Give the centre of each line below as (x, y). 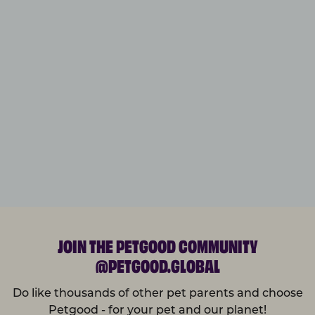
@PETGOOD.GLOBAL (157, 264)
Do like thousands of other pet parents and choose (157, 294)
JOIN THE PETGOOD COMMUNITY (157, 244)
